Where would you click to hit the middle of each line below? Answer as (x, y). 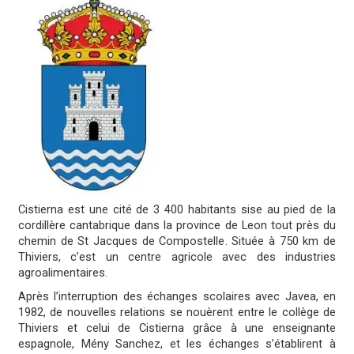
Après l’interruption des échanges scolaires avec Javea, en (177, 297)
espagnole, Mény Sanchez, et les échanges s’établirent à (177, 345)
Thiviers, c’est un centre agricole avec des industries (177, 258)
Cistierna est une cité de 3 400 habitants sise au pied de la (177, 210)
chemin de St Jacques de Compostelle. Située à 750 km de (177, 242)
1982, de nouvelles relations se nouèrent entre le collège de (177, 313)
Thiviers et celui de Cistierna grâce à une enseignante (177, 329)
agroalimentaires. (63, 273)
